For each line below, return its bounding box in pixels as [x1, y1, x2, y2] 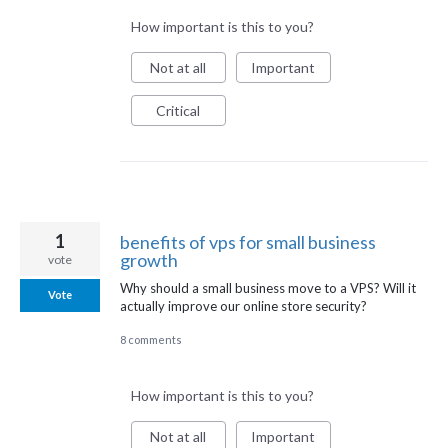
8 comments [120, 333, 182, 347]
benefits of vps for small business [120, 230, 376, 253]
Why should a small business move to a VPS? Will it [120, 279, 416, 296]
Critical [156, 102, 201, 120]
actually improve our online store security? [120, 297, 367, 314]
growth [120, 248, 178, 271]
